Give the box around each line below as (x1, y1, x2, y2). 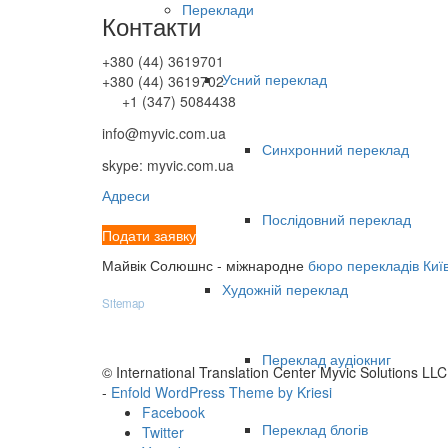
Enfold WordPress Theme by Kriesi (111, 382, 332, 403)
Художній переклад (222, 279, 348, 300)
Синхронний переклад (262, 139, 409, 160)
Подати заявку (102, 225, 196, 246)
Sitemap (102, 295, 144, 312)
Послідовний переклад (262, 209, 411, 230)
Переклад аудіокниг (262, 349, 391, 370)
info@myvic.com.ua (102, 123, 226, 144)
